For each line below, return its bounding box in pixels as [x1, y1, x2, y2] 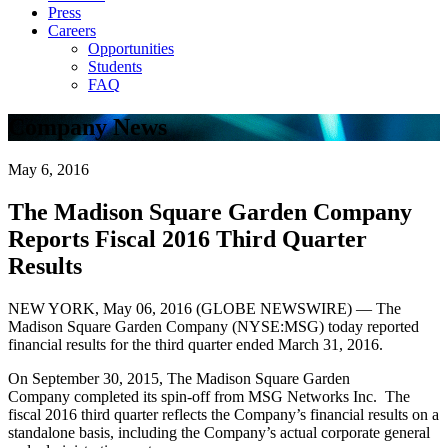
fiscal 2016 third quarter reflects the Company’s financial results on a [8, 405, 439, 423]
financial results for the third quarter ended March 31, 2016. [8, 335, 391, 353]
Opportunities [88, 40, 174, 57]
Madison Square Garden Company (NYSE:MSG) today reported [8, 317, 419, 335]
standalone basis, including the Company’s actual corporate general [8, 423, 430, 441]
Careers [48, 22, 96, 39]
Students [88, 58, 142, 75]
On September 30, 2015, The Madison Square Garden [8, 369, 350, 387]
